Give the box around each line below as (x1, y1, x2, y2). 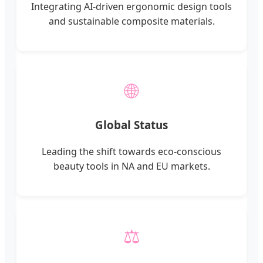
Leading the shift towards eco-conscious (42, 144, 221, 158)
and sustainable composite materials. (48, 14, 215, 28)
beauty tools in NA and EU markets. (53, 159, 210, 173)
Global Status (95, 117, 168, 133)
